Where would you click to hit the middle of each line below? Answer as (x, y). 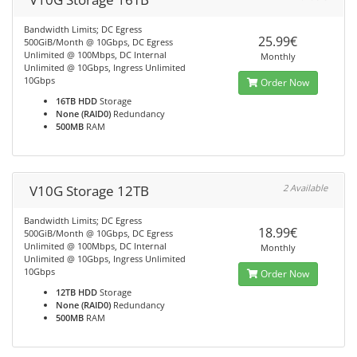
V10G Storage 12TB (89, 191)
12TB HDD (76, 292)
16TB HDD (76, 101)
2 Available (305, 188)
